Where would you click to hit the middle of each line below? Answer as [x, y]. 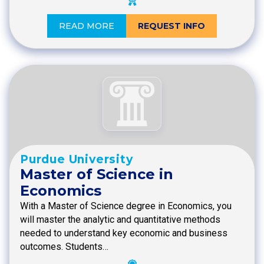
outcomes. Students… [64, 247]
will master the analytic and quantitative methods [120, 220]
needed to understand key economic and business [124, 233]
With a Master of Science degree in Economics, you [126, 206]
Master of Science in [97, 174]
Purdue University [77, 160]
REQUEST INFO [171, 26]
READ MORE [87, 26]
